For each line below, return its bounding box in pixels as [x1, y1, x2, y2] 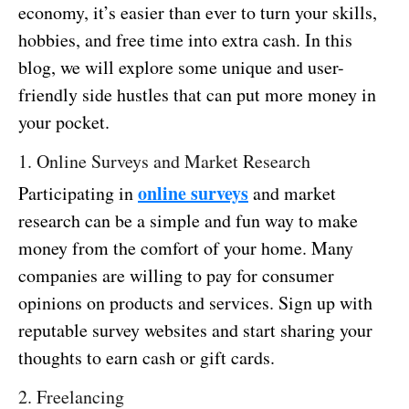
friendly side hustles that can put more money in [18, 81, 376, 107]
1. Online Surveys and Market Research [18, 148, 310, 173]
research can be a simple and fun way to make [18, 207, 358, 233]
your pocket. [18, 109, 110, 134]
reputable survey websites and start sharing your [18, 317, 372, 342]
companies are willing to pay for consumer [18, 262, 334, 288]
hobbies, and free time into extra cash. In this [18, 26, 352, 52]
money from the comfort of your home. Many [18, 235, 353, 260]
